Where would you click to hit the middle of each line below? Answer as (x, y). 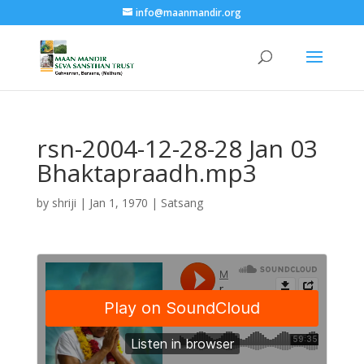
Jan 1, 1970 (118, 203)
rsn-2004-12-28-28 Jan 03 (177, 148)
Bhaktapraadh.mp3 (146, 173)
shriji (64, 203)
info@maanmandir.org (188, 13)
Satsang (182, 203)
